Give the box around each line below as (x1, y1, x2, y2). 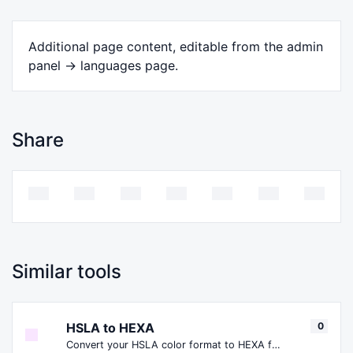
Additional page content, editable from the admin (28, 39, 323, 55)
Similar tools (12, 259, 121, 283)
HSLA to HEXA (66, 319, 154, 336)
